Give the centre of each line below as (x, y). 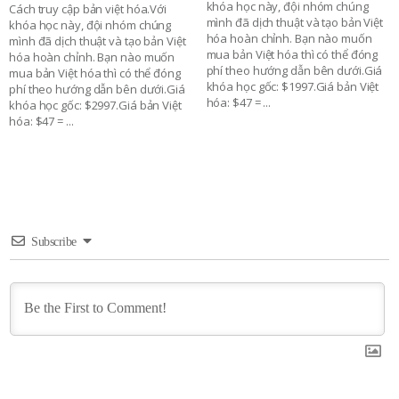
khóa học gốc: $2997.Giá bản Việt (95, 106)
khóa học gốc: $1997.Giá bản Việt (293, 87)
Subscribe (54, 242)
